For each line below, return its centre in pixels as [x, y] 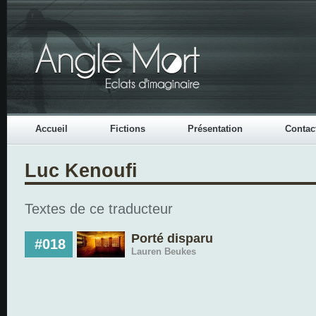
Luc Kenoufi [81, 170]
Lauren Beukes [164, 251]
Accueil [51, 129]
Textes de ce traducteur [99, 209]
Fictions [128, 129]
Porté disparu [172, 238]
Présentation [215, 129]
